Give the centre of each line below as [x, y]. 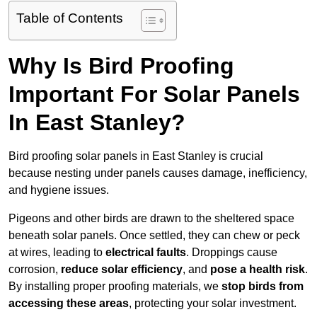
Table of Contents [70, 18]
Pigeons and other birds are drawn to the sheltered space [151, 219]
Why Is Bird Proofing [121, 66]
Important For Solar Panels [154, 94]
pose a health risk [258, 270]
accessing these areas [69, 304]
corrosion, [35, 270]
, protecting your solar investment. [213, 304]
